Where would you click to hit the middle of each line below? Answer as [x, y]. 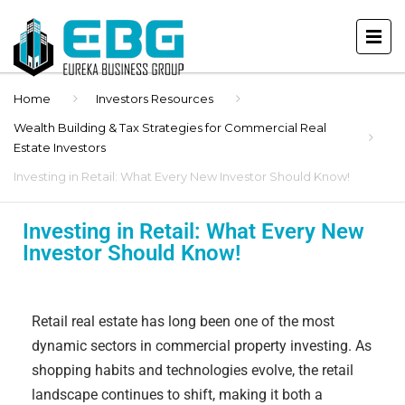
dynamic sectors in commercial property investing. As [202, 346]
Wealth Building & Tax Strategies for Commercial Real [170, 127]
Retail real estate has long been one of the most [183, 321]
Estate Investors [60, 147]
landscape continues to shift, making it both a [177, 395]
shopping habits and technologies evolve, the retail [193, 370]
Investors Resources [155, 99]
